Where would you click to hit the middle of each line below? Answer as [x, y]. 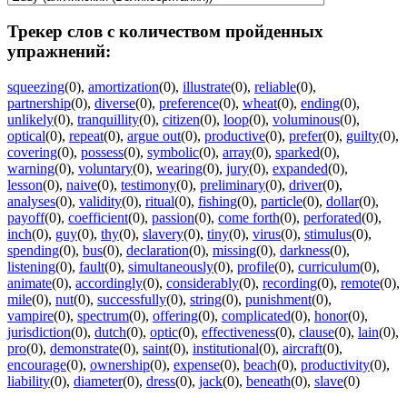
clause [317, 333]
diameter [98, 382]
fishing [218, 202]
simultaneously [171, 267]
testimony [149, 185]
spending [33, 251]
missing [234, 251]
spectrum [103, 316]
